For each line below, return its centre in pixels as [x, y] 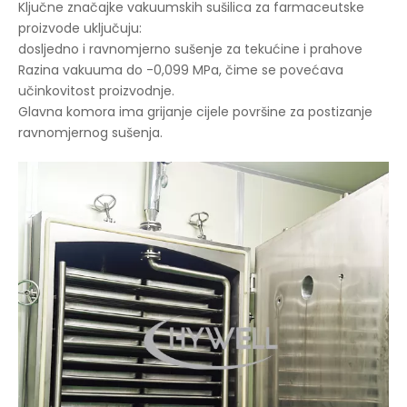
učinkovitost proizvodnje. [96, 90]
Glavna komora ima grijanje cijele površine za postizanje [195, 111]
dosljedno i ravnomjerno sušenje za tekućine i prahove [192, 49]
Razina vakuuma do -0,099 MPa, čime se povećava [181, 69]
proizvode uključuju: [80, 28]
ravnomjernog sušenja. [90, 132]
